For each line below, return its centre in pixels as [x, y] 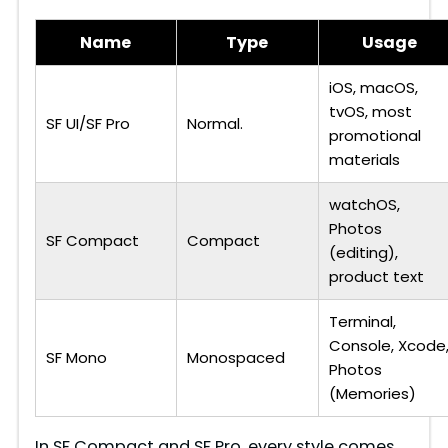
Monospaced [235, 358]
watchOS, [364, 205]
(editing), [363, 253]
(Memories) [372, 394]
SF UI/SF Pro [87, 124]
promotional [374, 136]
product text [376, 277]
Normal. [214, 124]
